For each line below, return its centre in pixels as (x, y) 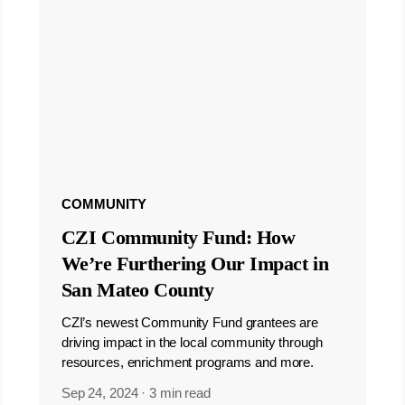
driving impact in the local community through (192, 343)
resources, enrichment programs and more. (188, 363)
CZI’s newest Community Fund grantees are (190, 323)
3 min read (180, 392)
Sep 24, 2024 (99, 392)
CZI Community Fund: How (178, 238)
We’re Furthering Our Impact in (195, 264)
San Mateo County (137, 290)
